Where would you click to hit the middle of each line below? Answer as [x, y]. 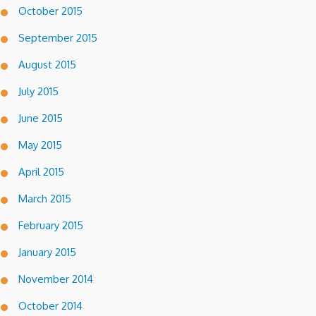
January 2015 [47, 253]
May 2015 [40, 145]
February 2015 [51, 226]
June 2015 [41, 119]
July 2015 [38, 92]
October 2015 [50, 11]
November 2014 [56, 279]
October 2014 [50, 306]
